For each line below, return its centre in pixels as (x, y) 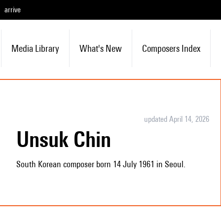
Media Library (35, 48)
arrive (13, 10)
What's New (100, 48)
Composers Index (171, 48)
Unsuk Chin (70, 139)
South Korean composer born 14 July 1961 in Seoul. (101, 164)
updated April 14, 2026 (176, 119)
